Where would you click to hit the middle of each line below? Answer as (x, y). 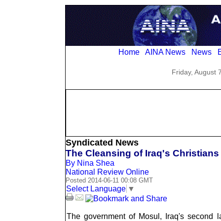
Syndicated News (102, 143)
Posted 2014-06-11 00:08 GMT (109, 181)
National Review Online (107, 172)
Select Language (96, 188)
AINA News (165, 52)
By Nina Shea (90, 163)
